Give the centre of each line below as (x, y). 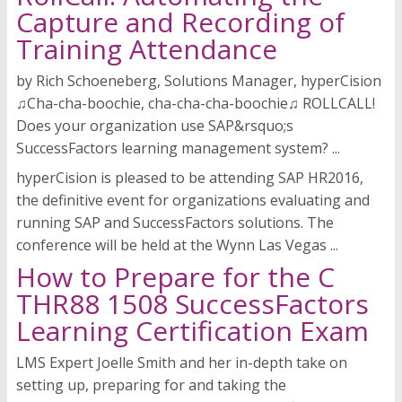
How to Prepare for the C (175, 277)
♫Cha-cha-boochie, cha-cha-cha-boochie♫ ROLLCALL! (196, 104)
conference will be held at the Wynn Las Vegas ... (177, 245)
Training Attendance (147, 49)
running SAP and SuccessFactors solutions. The (175, 223)
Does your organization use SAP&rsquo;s (155, 126)
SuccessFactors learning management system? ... (178, 149)
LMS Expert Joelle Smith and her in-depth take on (182, 363)
